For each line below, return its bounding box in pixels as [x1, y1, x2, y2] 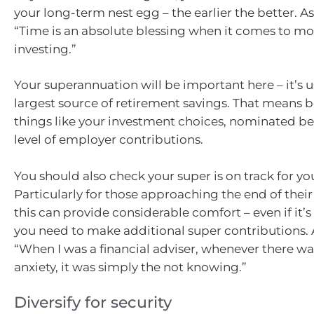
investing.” [14, 41, 76, 56]
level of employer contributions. [14, 132, 203, 147]
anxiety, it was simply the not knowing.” [14, 259, 250, 274]
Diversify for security [14, 293, 172, 313]
